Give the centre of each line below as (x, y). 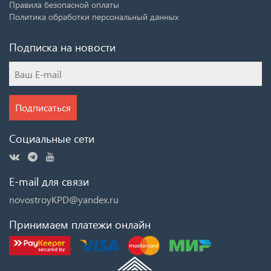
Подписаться (43, 108)
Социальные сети (52, 139)
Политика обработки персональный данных (94, 17)
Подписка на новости (62, 47)
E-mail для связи (49, 181)
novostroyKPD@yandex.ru (64, 200)
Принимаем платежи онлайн (80, 224)
